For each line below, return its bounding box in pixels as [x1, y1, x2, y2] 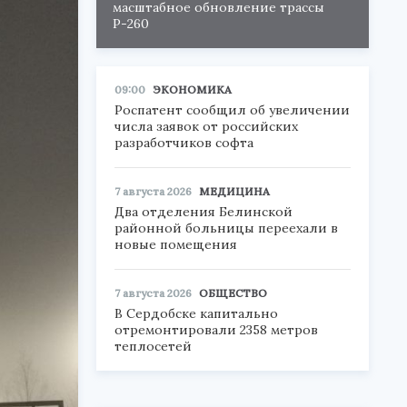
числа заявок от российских [114, 118, 298, 134]
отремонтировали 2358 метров [114, 322, 318, 338]
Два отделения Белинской [114, 203, 293, 220]
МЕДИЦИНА [199, 184, 270, 198]
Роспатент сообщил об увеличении [114, 102, 350, 118]
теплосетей [114, 338, 192, 354]
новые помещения [114, 236, 237, 253]
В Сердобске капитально [114, 305, 278, 322]
